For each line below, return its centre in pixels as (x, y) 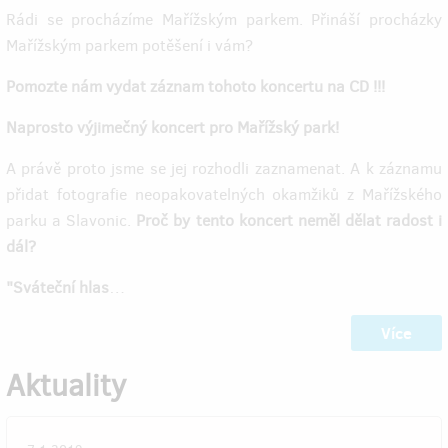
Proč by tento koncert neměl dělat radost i (289, 220)
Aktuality (66, 385)
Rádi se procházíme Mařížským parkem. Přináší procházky (224, 19)
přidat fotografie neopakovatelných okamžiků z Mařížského (224, 194)
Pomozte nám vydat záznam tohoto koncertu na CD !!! (195, 86)
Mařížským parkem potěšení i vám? (129, 45)
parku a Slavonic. (71, 220)
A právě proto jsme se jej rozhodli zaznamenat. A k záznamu (224, 168)
